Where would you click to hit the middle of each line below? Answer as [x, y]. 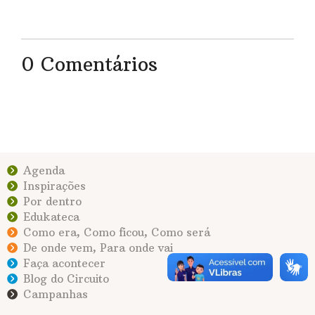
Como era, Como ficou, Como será [117, 233]
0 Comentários [89, 65]
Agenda [44, 171]
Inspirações [54, 186]
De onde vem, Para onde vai [98, 248]
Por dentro [52, 202]
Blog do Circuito [66, 279]
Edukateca [51, 217]
